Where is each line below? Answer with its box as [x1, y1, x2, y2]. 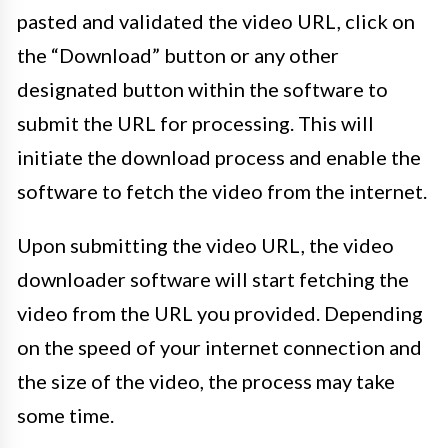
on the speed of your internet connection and [17, 335, 422, 360]
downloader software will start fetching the [17, 267, 409, 292]
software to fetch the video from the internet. [17, 179, 427, 204]
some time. [17, 403, 114, 428]
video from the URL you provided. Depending [17, 301, 423, 326]
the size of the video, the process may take [17, 369, 395, 394]
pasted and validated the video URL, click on [17, 9, 415, 34]
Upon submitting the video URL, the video [17, 233, 394, 258]
